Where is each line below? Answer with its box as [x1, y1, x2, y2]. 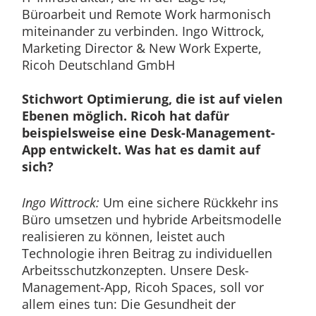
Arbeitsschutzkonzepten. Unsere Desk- [21, 261, 249, 279]
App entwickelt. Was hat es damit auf [21, 140, 260, 158]
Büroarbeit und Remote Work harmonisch [21, 5, 271, 23]
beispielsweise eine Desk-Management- [21, 123, 275, 141]
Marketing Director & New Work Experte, [21, 39, 262, 56]
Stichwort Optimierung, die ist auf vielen [21, 90, 283, 107]
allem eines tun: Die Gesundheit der [21, 295, 236, 312]
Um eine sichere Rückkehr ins [99, 193, 279, 211]
